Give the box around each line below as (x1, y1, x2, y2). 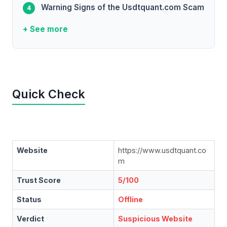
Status (17, 195, 42, 204)
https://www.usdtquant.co (118, 146, 206, 155)
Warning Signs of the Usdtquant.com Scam (41, 3, 204, 13)
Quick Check (12, 87, 85, 102)
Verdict (17, 214, 44, 223)
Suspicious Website (118, 214, 193, 223)
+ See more (23, 24, 68, 34)
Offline (118, 195, 143, 204)
